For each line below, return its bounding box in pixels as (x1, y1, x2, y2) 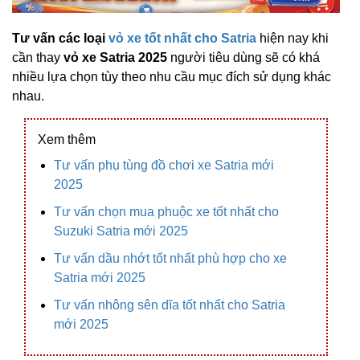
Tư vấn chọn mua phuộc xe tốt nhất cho (54, 205, 279, 219)
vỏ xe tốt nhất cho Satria (108, 31, 256, 45)
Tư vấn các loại (12, 31, 108, 45)
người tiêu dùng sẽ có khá (167, 51, 320, 64)
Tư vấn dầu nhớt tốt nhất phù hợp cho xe (54, 252, 287, 265)
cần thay (12, 51, 63, 64)
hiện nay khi (256, 31, 329, 45)
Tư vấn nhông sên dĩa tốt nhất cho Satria (54, 298, 285, 312)
